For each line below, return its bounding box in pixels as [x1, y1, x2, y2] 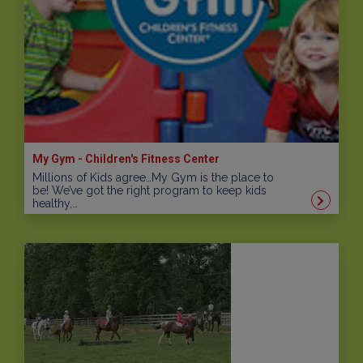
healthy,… [32, 197, 78, 211]
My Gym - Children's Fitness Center [32, 152, 220, 166]
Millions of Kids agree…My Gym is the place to [32, 171, 274, 185]
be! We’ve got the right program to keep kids [32, 184, 267, 198]
